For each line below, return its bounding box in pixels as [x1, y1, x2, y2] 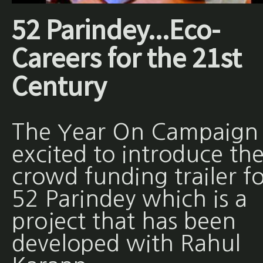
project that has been [11, 210, 236, 233]
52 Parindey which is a [11, 187, 247, 211]
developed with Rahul [11, 232, 241, 255]
